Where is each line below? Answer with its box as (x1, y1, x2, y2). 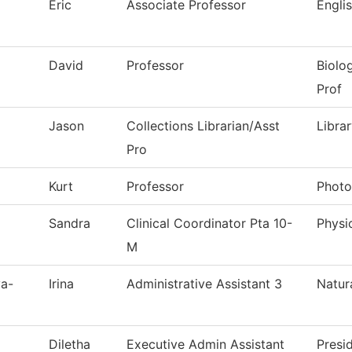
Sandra (49, 215, 90, 232)
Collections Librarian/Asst (126, 118, 280, 134)
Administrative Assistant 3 (126, 276, 282, 292)
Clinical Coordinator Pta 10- (126, 215, 292, 232)
